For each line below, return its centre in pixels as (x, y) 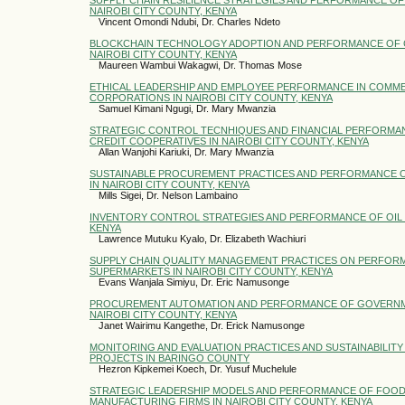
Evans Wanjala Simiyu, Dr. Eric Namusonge (194, 282)
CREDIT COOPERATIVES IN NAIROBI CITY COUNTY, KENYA (229, 141)
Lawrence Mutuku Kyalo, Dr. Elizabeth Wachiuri (202, 238)
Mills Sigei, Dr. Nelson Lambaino (168, 195)
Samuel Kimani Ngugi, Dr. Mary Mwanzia (187, 108)
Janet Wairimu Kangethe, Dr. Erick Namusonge (202, 325)
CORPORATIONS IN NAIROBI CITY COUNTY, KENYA (211, 97)
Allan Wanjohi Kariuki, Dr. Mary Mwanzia (186, 151)
